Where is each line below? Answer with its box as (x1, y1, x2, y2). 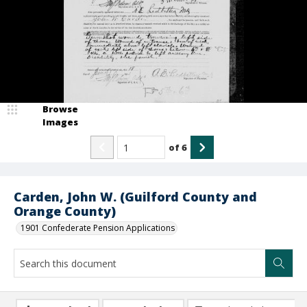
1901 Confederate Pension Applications (21, 222, 175, 234)
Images (42, 116, 78, 128)
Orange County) (14, 203, 116, 219)
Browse (42, 103, 78, 115)
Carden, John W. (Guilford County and (14, 188, 257, 205)
